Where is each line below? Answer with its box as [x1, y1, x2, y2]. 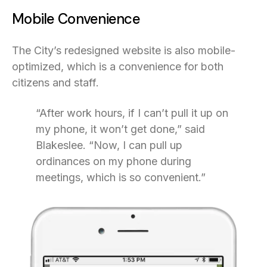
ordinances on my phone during [36, 154, 191, 167]
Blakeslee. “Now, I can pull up [36, 138, 182, 151]
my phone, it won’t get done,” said [36, 122, 205, 135]
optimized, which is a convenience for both [12, 60, 223, 73]
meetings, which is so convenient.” [36, 170, 206, 184]
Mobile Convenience [12, 9, 141, 28]
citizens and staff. [12, 76, 99, 89]
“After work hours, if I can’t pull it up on [36, 106, 228, 119]
